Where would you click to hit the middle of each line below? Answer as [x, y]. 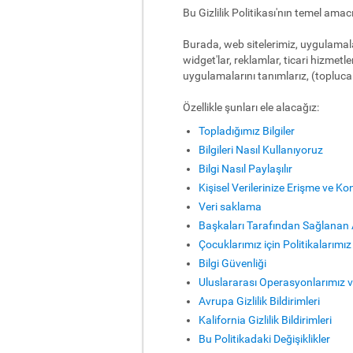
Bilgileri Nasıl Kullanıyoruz [261, 150]
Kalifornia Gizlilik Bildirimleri [265, 320]
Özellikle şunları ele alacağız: [251, 107]
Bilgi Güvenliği [232, 263]
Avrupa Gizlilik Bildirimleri [259, 301]
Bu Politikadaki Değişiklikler [264, 339]
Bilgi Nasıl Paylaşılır [245, 169]
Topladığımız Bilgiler [247, 131]
